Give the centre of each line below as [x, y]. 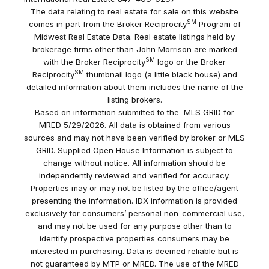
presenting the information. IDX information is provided [134, 201]
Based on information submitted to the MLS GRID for [134, 113]
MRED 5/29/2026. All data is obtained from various [134, 125]
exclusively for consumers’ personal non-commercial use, [134, 213]
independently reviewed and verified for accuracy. [134, 176]
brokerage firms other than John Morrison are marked [134, 50]
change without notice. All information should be [134, 163]
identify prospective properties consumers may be [134, 239]
